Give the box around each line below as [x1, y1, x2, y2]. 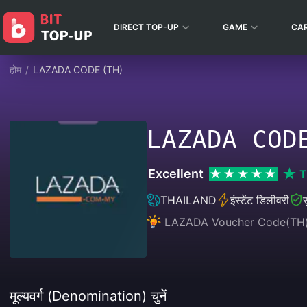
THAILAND [160, 193, 217, 207]
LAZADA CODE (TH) [33, 64, 123, 75]
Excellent [148, 167, 204, 181]
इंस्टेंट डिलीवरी [230, 193, 289, 207]
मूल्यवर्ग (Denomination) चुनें [10, 288, 167, 304]
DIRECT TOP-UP [114, 22, 179, 32]
